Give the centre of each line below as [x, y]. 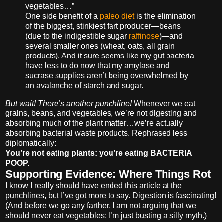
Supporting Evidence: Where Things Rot [108, 174]
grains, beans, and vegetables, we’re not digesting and [101, 113]
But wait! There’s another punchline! [69, 104]
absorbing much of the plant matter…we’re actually [94, 123]
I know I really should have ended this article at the [94, 186]
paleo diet [117, 16]
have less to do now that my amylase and [97, 66]
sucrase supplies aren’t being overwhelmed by [107, 76]
